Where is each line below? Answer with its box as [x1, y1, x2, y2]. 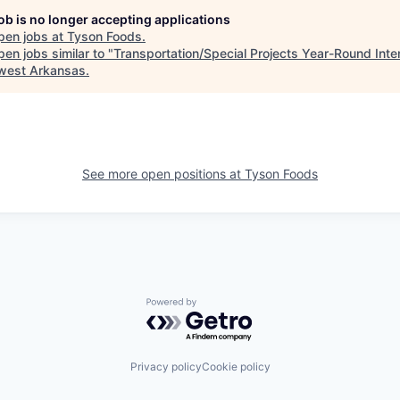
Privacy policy [129, 360, 202, 373]
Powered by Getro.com [146, 297, 303, 316]
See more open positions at [82, 166, 245, 182]
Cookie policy [201, 360, 271, 373]
